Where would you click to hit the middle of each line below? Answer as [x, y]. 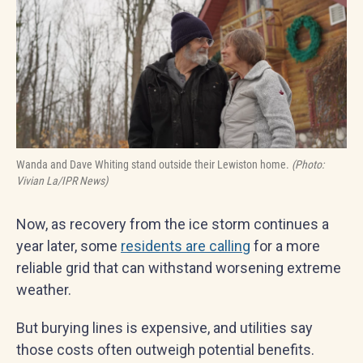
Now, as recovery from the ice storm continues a [173, 224]
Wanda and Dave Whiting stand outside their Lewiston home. [154, 164]
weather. [44, 290]
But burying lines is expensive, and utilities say [164, 328]
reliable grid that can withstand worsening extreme [179, 268]
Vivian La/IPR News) [62, 181]
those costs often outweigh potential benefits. [165, 350]
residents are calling [186, 246]
